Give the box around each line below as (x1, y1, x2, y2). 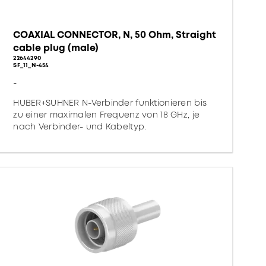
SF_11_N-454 (13, 61, 49, 69)
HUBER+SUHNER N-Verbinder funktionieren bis (13, 97, 207, 109)
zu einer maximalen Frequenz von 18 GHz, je (13, 109, 200, 121)
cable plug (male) (13, 41, 99, 55)
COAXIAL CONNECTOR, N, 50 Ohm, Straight (13, 28, 217, 42)
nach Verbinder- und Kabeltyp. (13, 121, 147, 132)
